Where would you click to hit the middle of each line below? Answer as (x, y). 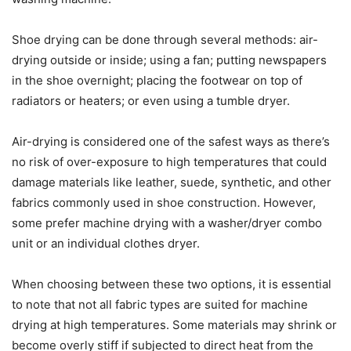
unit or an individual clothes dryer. (106, 243)
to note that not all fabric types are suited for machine (160, 304)
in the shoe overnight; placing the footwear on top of (157, 80)
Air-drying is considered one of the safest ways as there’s (171, 141)
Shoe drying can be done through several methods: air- (165, 39)
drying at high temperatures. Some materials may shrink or (174, 324)
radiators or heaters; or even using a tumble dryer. (151, 100)
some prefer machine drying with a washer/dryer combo (167, 223)
